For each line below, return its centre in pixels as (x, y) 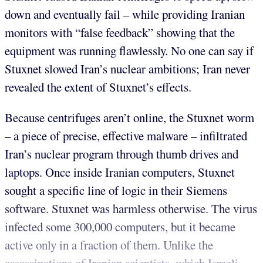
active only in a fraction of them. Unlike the (109, 245)
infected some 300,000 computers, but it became (120, 227)
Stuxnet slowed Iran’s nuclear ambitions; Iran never (127, 69)
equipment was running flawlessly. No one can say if (129, 51)
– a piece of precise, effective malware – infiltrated (126, 136)
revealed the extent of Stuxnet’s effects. (98, 87)
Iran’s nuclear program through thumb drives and (122, 154)
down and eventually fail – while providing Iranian (125, 14)
